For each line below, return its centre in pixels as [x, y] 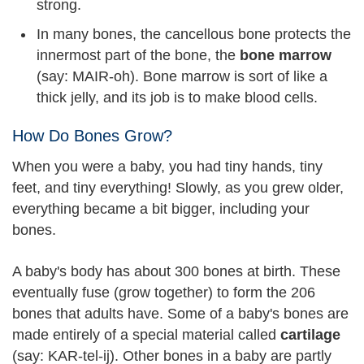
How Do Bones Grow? [92, 136]
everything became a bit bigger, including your [161, 209]
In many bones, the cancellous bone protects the [194, 34]
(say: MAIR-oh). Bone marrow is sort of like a [182, 76]
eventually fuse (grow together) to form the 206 [164, 292]
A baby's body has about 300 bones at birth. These [176, 271]
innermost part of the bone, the [138, 55]
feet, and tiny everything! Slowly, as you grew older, [178, 188]
